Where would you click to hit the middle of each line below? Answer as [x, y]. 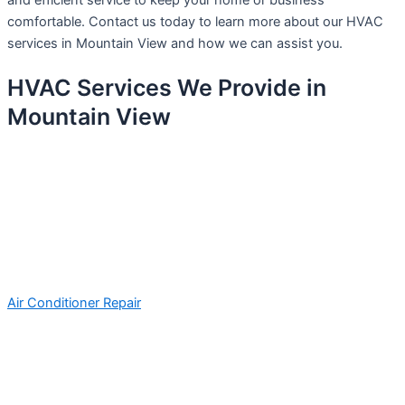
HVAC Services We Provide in [167, 87]
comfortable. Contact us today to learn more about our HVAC [195, 22]
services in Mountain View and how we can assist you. [175, 44]
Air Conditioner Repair [74, 302]
